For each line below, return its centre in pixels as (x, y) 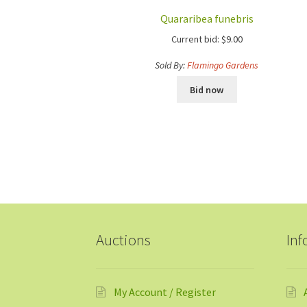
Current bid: (195, 39)
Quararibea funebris (207, 19)
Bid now (207, 89)
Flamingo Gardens (223, 65)
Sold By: (171, 65)
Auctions (124, 240)
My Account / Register (164, 292)
